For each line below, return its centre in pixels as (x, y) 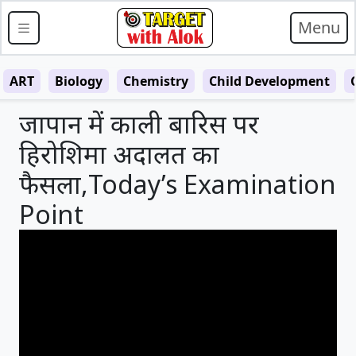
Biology (79, 81)
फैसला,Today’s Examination (178, 184)
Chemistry (156, 81)
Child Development (269, 81)
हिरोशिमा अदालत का (119, 154)
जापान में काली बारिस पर (139, 124)
